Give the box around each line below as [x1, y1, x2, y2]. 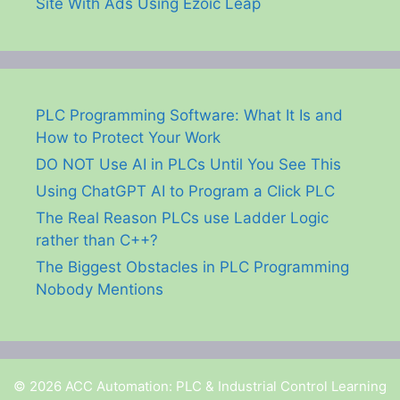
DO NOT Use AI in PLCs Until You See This [36, 155, 341, 174]
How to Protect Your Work [36, 129, 221, 147]
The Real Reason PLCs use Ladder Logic [36, 209, 329, 228]
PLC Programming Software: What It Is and [36, 106, 343, 125]
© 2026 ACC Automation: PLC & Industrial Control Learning [13, 378, 387, 396]
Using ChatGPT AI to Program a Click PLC [36, 182, 335, 201]
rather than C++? [36, 231, 158, 250]
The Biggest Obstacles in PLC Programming [36, 258, 349, 277]
